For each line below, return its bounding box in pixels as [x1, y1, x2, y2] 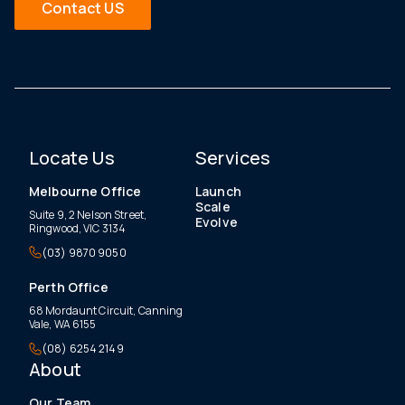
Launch [195, 182, 241, 200]
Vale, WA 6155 [29, 316, 97, 333]
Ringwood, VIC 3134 [29, 220, 127, 236]
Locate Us [29, 145, 115, 170]
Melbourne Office [29, 182, 142, 200]
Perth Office [29, 278, 108, 297]
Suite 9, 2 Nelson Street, [29, 206, 147, 222]
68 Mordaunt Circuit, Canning [29, 303, 184, 319]
